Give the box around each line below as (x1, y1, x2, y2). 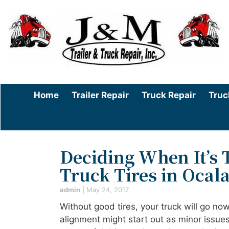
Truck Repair (142, 89, 196, 100)
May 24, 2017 (86, 185, 129, 194)
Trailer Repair (72, 89, 129, 100)
